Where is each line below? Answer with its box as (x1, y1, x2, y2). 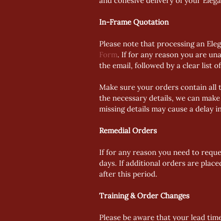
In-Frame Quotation (99, 17, 169, 27)
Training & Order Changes (99, 191, 189, 200)
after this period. (99, 169, 159, 179)
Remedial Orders (99, 126, 157, 135)
